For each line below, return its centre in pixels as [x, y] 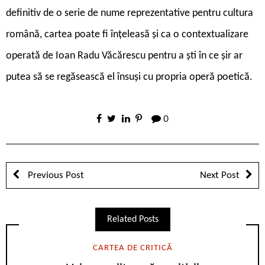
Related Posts [132, 219]
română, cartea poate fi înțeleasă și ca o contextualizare [127, 34]
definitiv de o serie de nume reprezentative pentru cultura [130, 13]
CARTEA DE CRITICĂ [132, 248]
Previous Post [55, 175]
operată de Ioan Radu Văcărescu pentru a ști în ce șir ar [124, 56]
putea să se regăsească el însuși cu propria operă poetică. [129, 77]
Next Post [220, 175]
